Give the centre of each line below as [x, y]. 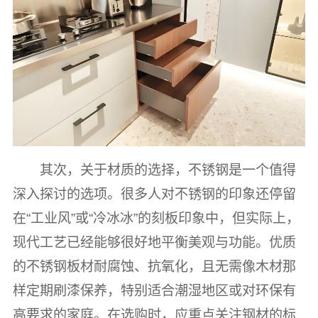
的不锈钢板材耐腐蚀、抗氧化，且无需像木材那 [154, 266]
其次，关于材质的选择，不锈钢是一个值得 [168, 170]
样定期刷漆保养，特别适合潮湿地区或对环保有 [154, 290]
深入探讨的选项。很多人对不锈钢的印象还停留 [154, 194]
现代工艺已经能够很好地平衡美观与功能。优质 [154, 242]
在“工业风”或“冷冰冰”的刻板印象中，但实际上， [156, 218]
